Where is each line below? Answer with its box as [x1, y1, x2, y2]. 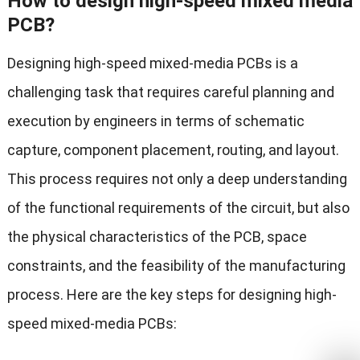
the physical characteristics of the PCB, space [6, 228, 307, 246]
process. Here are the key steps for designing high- [6, 286, 337, 304]
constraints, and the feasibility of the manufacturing [6, 257, 346, 275]
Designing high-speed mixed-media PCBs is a [6, 55, 298, 72]
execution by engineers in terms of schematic [6, 112, 305, 130]
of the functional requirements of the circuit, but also [6, 199, 350, 217]
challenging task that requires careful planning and [6, 84, 334, 101]
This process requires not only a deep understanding [6, 170, 347, 188]
